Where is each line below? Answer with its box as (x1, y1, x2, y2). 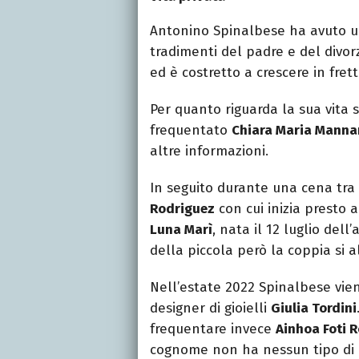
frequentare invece (150, 320, 276, 337)
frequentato (150, 121, 232, 139)
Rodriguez (150, 200, 215, 217)
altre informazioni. (150, 142, 268, 159)
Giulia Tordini (271, 299, 357, 317)
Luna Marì (150, 220, 212, 238)
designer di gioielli (150, 299, 271, 317)
